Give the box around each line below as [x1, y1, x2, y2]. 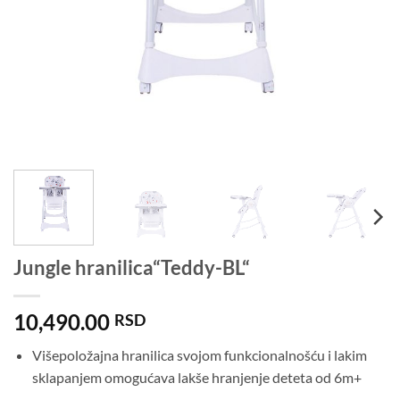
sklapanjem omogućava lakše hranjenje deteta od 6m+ [31, 368, 362, 386]
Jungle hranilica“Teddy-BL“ [13, 254, 250, 279]
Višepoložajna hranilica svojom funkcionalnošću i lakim [31, 346, 367, 363]
